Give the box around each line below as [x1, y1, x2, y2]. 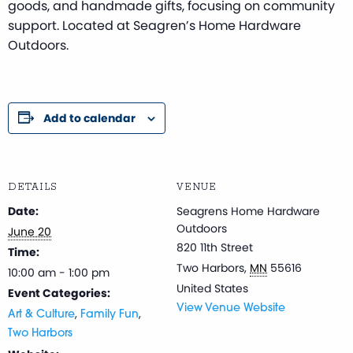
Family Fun [80, 308, 139, 321]
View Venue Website [176, 302, 285, 314]
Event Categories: [8, 284, 110, 301]
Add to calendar [43, 110, 136, 126]
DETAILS [8, 180, 58, 193]
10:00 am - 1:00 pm [8, 264, 110, 281]
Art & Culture [8, 308, 75, 321]
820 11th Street [176, 239, 253, 255]
